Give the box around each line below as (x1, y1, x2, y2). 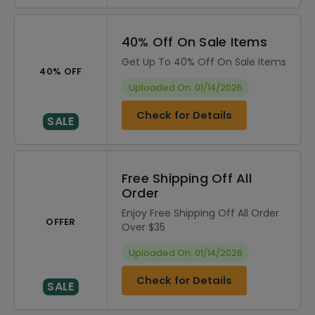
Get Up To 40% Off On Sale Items (122, 55, 286, 69)
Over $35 (122, 220, 165, 234)
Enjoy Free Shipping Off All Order (122, 206, 279, 220)
